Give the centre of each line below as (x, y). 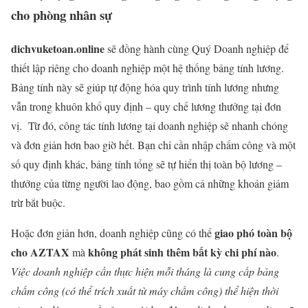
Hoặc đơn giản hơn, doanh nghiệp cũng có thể (111, 232)
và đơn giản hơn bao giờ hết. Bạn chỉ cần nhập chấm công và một (153, 144)
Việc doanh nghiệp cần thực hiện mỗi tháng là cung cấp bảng (145, 271)
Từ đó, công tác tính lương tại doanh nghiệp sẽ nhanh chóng (158, 125)
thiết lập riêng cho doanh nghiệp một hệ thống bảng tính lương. (147, 67)
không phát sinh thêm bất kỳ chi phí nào (182, 252)
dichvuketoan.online (58, 48)
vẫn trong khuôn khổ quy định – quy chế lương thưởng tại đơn (146, 106)
